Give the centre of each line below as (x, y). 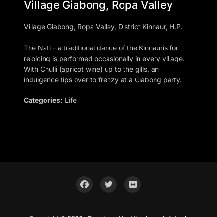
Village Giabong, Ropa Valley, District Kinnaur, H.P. (103, 26)
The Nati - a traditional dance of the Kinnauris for (101, 47)
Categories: (43, 100)
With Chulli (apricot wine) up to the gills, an (91, 69)
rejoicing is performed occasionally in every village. (104, 58)
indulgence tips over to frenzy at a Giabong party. (102, 79)
